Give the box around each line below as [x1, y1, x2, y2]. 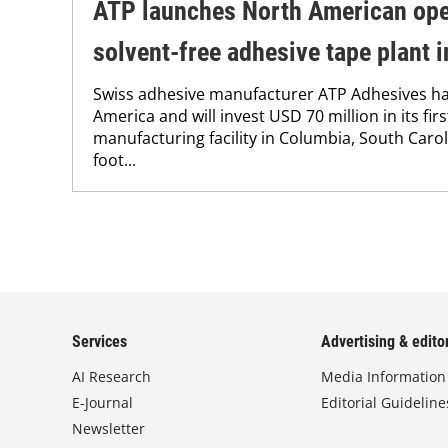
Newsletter [72, 419, 145, 438]
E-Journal [72, 393, 133, 412]
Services [72, 332, 127, 351]
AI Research [72, 367, 151, 386]
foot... [93, 148, 136, 171]
